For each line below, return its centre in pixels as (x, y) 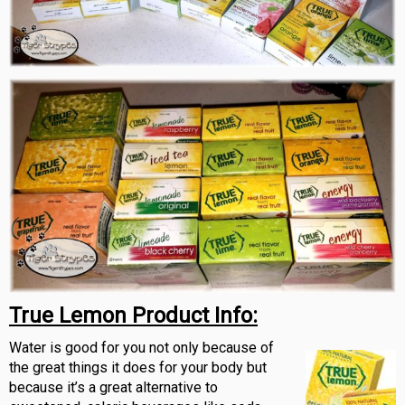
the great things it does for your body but (138, 367)
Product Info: (192, 315)
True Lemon (68, 315)
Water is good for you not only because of (141, 347)
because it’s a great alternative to (113, 387)
